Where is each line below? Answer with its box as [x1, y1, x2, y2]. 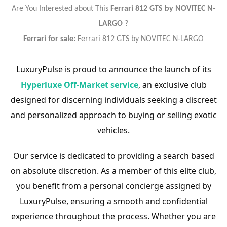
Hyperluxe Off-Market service [20, 79, 138, 90]
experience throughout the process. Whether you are [11, 211, 216, 222]
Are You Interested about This [12, 5, 110, 13]
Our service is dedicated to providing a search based [13, 150, 214, 161]
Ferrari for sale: [23, 35, 75, 43]
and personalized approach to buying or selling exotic [10, 109, 217, 121]
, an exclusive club [138, 79, 207, 90]
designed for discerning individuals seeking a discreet [10, 94, 217, 105]
